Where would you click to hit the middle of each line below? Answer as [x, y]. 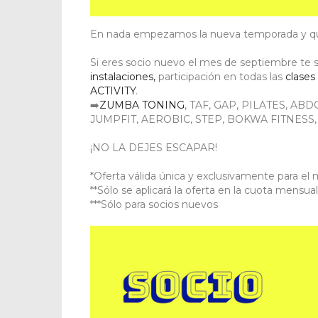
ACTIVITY [113, 91]
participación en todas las [219, 77]
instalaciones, [123, 77]
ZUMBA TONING [142, 105]
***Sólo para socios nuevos [154, 205]
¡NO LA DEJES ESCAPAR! [154, 148]
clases [299, 77]
